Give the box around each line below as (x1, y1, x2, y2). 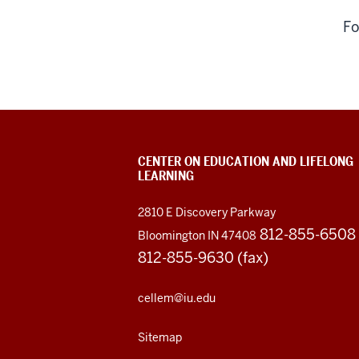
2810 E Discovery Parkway (138, 205, 276, 220)
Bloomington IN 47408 (138, 228, 256, 244)
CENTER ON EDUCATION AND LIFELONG (138, 153, 353, 171)
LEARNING (138, 167, 194, 185)
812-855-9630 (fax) (138, 248, 268, 268)
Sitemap (138, 330, 182, 345)
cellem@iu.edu (138, 291, 216, 306)
